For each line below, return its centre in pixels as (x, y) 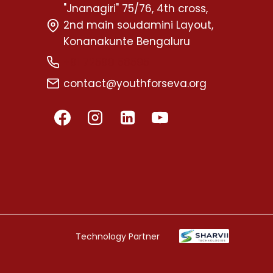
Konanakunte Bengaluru (127, 42)
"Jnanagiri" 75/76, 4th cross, (136, 9)
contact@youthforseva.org (135, 83)
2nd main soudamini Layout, (138, 25)
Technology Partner (117, 236)
